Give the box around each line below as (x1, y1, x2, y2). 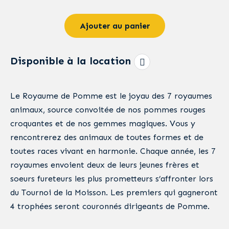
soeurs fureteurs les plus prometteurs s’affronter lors (10, 174, 213, 184)
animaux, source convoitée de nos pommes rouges (10, 105, 205, 114)
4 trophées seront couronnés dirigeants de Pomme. (10, 201, 210, 211)
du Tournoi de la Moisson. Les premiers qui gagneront (10, 188, 218, 197)
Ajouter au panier (79, 20, 150, 31)
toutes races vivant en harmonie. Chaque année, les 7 (10, 146, 216, 156)
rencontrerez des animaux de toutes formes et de (10, 132, 203, 142)
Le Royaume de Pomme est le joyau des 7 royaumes (10, 91, 212, 101)
